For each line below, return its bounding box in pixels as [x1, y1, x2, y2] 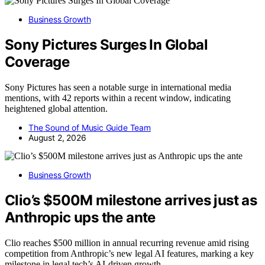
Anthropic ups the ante [5, 208, 156, 226]
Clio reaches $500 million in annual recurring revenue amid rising [5, 237, 249, 248]
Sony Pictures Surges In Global [5, 35, 208, 53]
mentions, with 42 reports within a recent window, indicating [5, 92, 231, 103]
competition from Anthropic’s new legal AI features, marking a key [5, 248, 254, 258]
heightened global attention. [5, 103, 108, 114]
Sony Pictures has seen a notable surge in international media [5, 82, 231, 92]
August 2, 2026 [28, 132, 86, 143]
